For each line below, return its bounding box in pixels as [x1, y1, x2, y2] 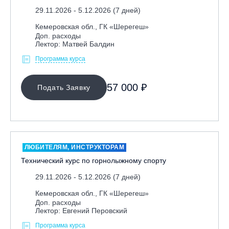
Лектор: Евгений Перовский [35, 207, 127, 215]
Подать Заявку [37, 83, 91, 91]
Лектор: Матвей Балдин [35, 39, 114, 48]
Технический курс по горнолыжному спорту [21, 156, 166, 165]
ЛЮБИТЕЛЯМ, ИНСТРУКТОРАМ [24, 144, 124, 151]
